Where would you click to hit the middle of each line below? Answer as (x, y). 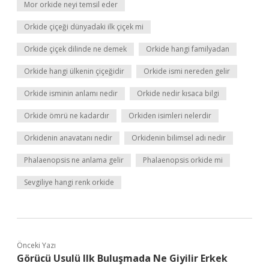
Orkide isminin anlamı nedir (71, 93)
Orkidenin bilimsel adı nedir (179, 138)
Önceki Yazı (36, 245)
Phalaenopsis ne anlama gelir (74, 160)
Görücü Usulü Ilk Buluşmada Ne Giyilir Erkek (122, 258)
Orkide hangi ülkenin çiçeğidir (74, 71)
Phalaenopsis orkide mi (183, 160)
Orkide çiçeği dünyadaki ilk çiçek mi (84, 27)
